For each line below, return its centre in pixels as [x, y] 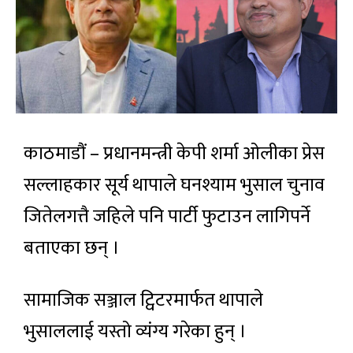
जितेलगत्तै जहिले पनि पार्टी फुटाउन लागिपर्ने [167, 217]
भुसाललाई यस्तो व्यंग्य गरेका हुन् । [135, 332]
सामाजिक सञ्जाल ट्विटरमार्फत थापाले [143, 301]
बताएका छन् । [72, 249]
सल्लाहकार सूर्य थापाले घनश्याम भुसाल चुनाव [174, 186]
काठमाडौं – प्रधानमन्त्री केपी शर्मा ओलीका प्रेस [174, 154]
